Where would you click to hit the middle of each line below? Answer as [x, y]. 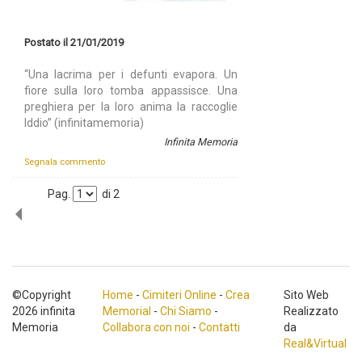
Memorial [127, 311]
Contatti [219, 328]
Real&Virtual [315, 344]
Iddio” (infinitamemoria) [84, 123]
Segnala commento [65, 162]
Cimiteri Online [179, 295]
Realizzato [311, 311]
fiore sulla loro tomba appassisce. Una [131, 91]
